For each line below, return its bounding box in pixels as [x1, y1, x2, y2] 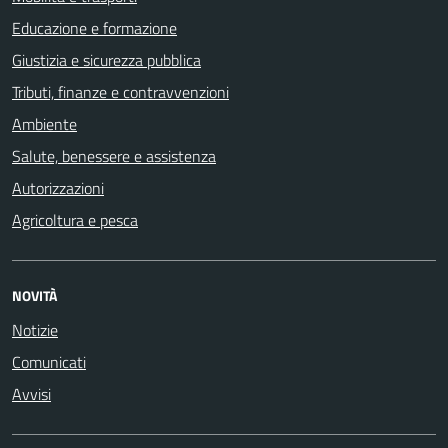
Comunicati [12, 350, 86, 375]
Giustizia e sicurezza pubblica [12, 48, 201, 73]
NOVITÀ [12, 285, 57, 307]
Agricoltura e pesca [12, 208, 138, 233]
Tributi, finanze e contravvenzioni [12, 80, 229, 105]
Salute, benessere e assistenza [12, 144, 216, 169]
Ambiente [12, 112, 77, 137]
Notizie [12, 318, 58, 343]
